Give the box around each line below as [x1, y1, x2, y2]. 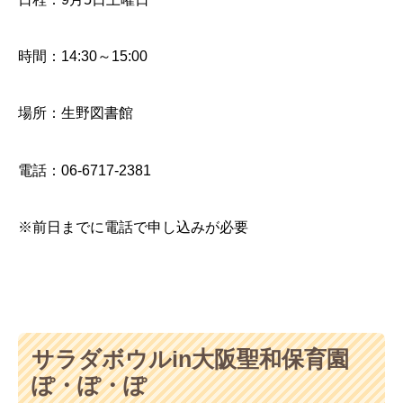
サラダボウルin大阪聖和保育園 [31, 345, 349, 372]
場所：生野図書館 [18, 105, 133, 121]
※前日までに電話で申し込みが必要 [18, 219, 248, 235]
